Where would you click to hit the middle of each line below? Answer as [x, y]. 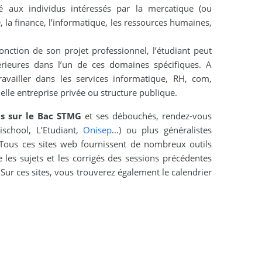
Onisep [98, 130]
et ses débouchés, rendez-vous [146, 116]
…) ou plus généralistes [162, 130]
